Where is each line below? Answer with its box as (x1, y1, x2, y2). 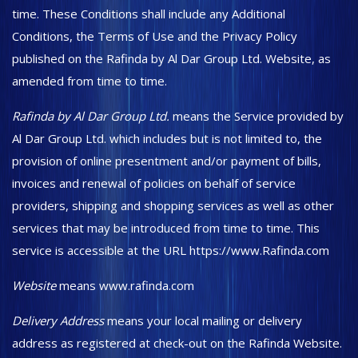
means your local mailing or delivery (104, 312, 302, 328)
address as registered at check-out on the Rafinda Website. (12, 335, 342, 351)
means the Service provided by (169, 108, 344, 124)
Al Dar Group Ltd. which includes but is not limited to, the (12, 130, 322, 146)
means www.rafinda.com (56, 277, 194, 293)
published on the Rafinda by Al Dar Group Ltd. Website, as (12, 50, 331, 66)
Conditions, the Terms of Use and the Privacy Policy (12, 28, 297, 44)
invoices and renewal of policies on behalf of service (12, 175, 296, 191)
